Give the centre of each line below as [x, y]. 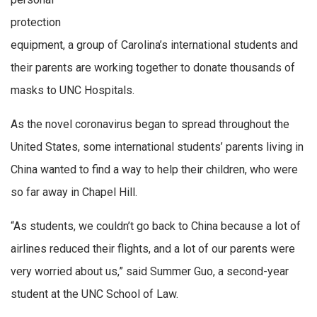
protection [36, 23]
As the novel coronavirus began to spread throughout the [150, 125]
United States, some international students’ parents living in [157, 147]
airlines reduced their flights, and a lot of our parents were [153, 248]
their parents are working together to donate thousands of [153, 68]
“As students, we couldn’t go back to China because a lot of [156, 226]
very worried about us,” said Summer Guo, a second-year [150, 271]
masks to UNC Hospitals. [73, 91]
